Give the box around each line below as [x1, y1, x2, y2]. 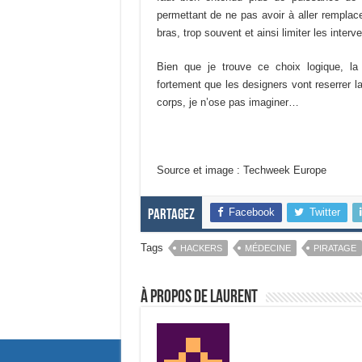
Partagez [147, 208, 195, 223]
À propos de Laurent [140, 288, 258, 307]
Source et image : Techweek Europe [156, 164, 326, 176]
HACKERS [179, 243, 222, 253]
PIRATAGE [313, 243, 356, 253]
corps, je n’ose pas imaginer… [156, 96, 299, 108]
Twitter [309, 206, 340, 218]
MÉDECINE [244, 243, 291, 253]
